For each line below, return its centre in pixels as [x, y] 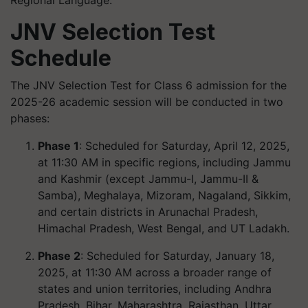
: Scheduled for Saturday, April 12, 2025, [184, 145]
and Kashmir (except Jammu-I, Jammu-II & [148, 178]
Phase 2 [59, 255]
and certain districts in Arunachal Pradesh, [148, 211]
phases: [30, 118]
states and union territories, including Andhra [155, 288]
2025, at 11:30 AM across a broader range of [155, 272]
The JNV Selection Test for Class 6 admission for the [148, 85]
